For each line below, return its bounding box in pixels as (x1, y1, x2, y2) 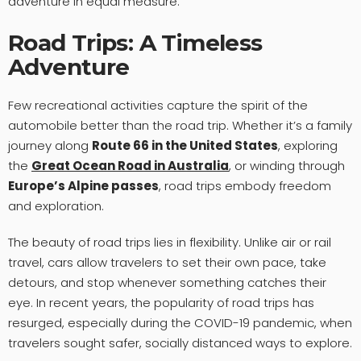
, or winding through (229, 156, 345, 174)
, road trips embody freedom (159, 176, 331, 194)
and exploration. (8, 197, 104, 214)
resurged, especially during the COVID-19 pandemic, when (8, 313, 352, 331)
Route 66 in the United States (92, 136, 278, 154)
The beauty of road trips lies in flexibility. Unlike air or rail (8, 233, 331, 251)
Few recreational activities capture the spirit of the (8, 96, 308, 114)
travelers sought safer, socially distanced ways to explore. (8, 334, 352, 351)
